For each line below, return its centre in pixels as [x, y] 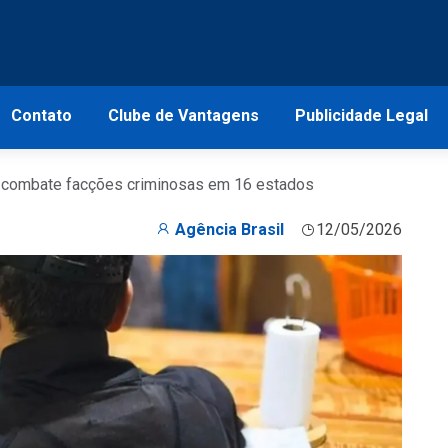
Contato [41, 115]
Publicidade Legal [361, 115]
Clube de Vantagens [183, 115]
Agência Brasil [229, 229]
